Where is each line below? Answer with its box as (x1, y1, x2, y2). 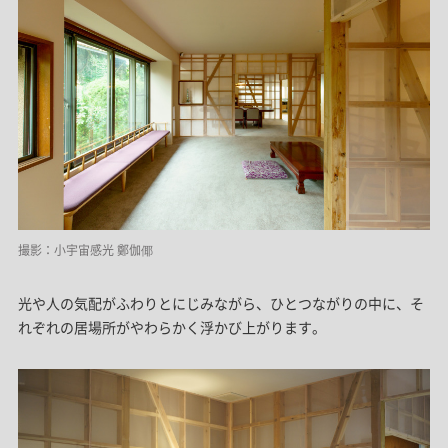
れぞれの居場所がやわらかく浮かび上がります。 (17, 317, 326, 338)
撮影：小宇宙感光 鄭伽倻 (17, 241, 153, 260)
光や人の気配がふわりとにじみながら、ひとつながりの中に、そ (17, 293, 424, 314)
